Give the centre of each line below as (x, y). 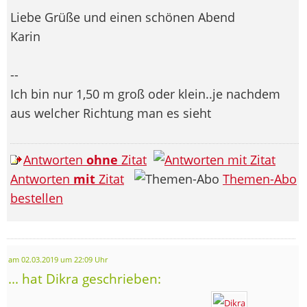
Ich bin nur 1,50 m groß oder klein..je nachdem (145, 94)
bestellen (37, 198)
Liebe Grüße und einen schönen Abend (123, 17)
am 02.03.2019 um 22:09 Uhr (58, 259)
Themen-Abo (260, 179)
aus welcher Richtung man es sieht (112, 113)
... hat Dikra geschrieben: (85, 278)
